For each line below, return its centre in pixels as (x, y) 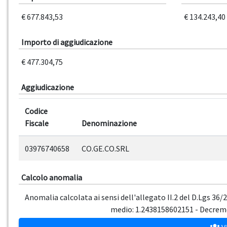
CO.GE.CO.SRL (105, 149)
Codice (36, 111)
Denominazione (109, 123)
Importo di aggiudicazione (67, 42)
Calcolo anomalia (52, 178)
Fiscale (37, 123)
